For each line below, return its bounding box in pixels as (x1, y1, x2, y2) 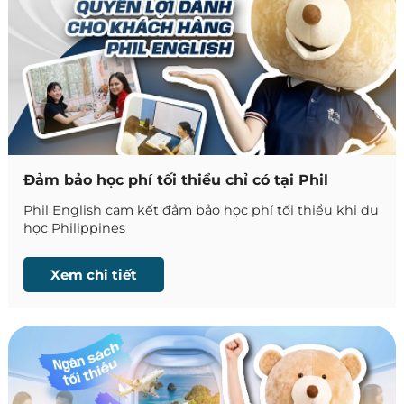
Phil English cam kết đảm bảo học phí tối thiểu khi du (23, 202, 380, 219)
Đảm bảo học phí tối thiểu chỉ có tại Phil (23, 171, 329, 189)
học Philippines (23, 220, 126, 237)
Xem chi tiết (50, 266, 138, 284)
